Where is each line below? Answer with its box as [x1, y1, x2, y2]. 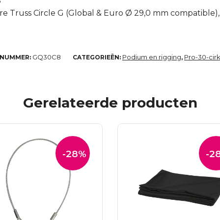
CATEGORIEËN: [73, 54, 122, 61]
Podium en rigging [122, 53, 181, 61]
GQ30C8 [32, 53, 61, 61]
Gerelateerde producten [23, 94, 197, 111]
